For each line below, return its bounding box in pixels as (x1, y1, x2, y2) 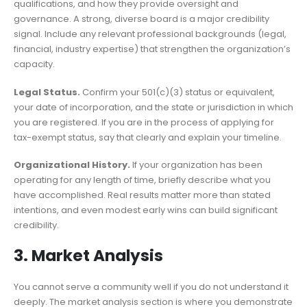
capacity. (14, 58, 55, 71)
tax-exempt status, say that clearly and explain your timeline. (14, 130, 282, 144)
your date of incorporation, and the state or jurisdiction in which (14, 100, 293, 114)
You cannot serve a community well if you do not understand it (14, 280, 288, 293)
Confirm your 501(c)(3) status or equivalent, (80, 85, 275, 99)
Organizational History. (14, 158, 130, 172)
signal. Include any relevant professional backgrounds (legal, (14, 27, 286, 41)
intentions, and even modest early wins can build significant (14, 204, 278, 217)
